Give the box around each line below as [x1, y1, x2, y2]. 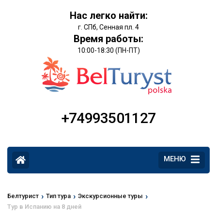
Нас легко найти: [69, 10, 148, 21]
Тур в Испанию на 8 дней [7, 203, 81, 211]
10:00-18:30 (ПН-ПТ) [77, 46, 140, 54]
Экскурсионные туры [78, 192, 143, 200]
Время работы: [74, 33, 143, 45]
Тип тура [46, 192, 71, 200]
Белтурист [7, 192, 39, 200]
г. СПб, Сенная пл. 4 [78, 23, 139, 31]
